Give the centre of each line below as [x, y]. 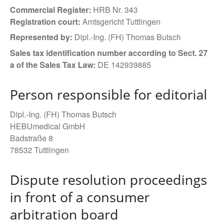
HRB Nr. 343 [114, 9]
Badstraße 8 [31, 138]
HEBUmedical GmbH [48, 126]
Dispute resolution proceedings [109, 180]
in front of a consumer [80, 197]
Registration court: [45, 21]
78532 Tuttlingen [39, 150]
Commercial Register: [51, 9]
